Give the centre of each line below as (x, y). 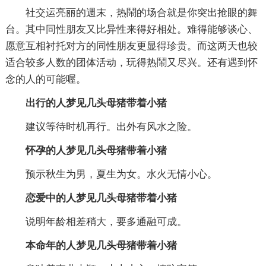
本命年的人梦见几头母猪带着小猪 (91, 245)
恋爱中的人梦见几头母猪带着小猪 (91, 198)
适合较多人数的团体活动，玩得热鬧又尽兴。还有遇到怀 (131, 62)
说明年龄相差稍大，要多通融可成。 (96, 221)
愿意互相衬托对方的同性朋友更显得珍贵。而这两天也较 (131, 46)
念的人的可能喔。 (45, 79)
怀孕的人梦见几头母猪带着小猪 (86, 150)
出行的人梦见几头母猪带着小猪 (86, 103)
